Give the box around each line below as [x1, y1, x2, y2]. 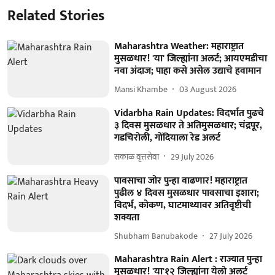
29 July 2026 [171, 149, 214, 164]
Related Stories [7, 3, 104, 28]
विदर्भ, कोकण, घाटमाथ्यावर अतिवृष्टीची [114, 196, 252, 214]
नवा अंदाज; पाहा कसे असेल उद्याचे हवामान [114, 62, 262, 79]
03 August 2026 [179, 82, 237, 96]
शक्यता [114, 209, 140, 226]
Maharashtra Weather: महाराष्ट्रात [114, 37, 244, 55]
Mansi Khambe [114, 82, 168, 96]
